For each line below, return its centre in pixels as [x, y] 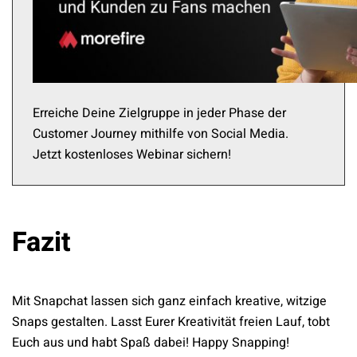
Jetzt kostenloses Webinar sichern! [132, 155]
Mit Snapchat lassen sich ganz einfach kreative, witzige [169, 302]
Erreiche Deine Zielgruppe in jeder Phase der [159, 114]
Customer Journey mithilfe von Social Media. [161, 134]
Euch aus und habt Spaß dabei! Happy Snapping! [151, 343]
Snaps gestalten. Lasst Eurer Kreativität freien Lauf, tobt [171, 322]
